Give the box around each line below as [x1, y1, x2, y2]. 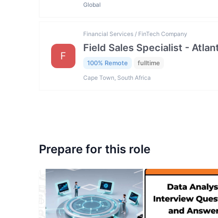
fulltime [138, 59, 160, 67]
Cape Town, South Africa [83, 74, 151, 82]
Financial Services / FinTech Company [83, 30, 187, 37]
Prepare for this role [39, 142, 150, 157]
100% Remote [87, 59, 128, 67]
